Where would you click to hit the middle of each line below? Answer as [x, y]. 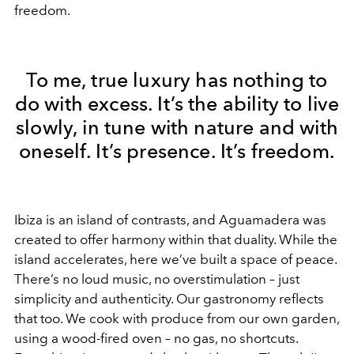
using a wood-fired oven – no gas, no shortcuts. [156, 338]
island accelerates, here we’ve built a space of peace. [175, 259]
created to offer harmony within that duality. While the [176, 239]
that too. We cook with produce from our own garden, [177, 318]
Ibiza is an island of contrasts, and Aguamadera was [170, 219]
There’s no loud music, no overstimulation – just [157, 279]
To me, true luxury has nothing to [177, 79]
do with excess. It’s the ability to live [177, 103]
